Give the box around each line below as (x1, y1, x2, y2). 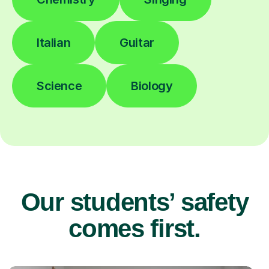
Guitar (119, 35, 154, 50)
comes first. (68, 214, 201, 243)
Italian (37, 35, 71, 50)
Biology (131, 78, 173, 93)
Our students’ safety (20, 187, 249, 216)
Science (37, 78, 82, 93)
